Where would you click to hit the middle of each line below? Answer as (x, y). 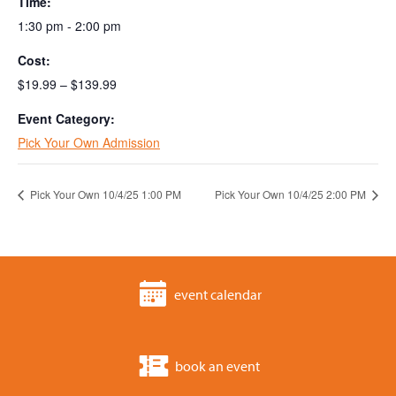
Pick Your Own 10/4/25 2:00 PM (292, 194)
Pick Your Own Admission (89, 143)
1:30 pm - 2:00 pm (69, 26)
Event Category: (66, 119)
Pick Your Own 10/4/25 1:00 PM (104, 194)
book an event (217, 366)
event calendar (217, 294)
